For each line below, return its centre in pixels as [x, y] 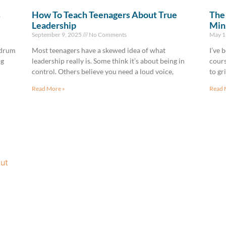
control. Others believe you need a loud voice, [103, 71]
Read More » [48, 88]
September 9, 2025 [57, 34]
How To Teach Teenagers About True [104, 14]
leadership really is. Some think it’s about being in [108, 61]
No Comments [107, 34]
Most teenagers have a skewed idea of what [99, 50]
